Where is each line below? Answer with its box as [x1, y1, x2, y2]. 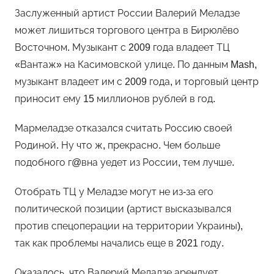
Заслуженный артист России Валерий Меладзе [15, 8, 240, 18]
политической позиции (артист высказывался [15, 204, 231, 214]
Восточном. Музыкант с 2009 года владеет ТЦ [15, 42, 230, 53]
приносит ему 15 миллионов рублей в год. [15, 94, 215, 104]
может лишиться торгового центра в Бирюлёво [15, 25, 239, 35]
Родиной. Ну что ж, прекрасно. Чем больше [15, 140, 220, 150]
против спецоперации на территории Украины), [15, 221, 243, 231]
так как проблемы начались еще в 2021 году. [15, 238, 224, 248]
